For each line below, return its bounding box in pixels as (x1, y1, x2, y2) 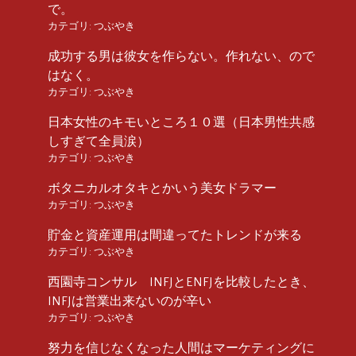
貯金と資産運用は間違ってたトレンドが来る (48, 227, 302, 242)
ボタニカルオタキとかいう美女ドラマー (48, 180, 277, 195)
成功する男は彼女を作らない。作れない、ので (48, 48, 315, 64)
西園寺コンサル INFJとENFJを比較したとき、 (48, 274, 315, 289)
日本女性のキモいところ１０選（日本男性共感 (48, 114, 315, 130)
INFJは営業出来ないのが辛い (48, 293, 211, 308)
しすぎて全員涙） (48, 133, 149, 149)
